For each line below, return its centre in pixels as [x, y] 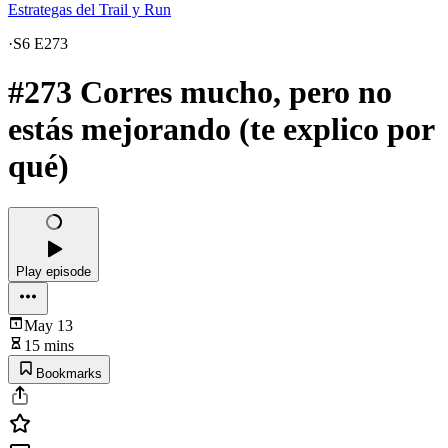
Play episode [53, 271]
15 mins [49, 345]
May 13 [48, 325]
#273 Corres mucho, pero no [200, 92]
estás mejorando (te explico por [221, 129]
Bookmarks [69, 373]
